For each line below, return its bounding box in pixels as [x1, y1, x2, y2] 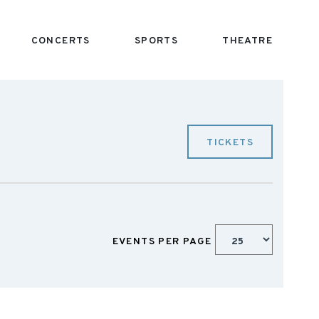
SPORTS [134, 35, 179, 47]
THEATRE [222, 35, 273, 47]
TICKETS [206, 137, 253, 149]
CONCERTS [31, 35, 90, 47]
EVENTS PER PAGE [112, 235, 215, 248]
